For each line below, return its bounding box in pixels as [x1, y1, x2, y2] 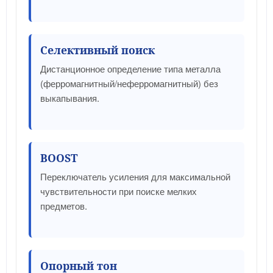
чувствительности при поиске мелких [40, 184, 197, 197]
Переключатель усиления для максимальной [40, 169, 230, 183]
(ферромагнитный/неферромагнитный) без [40, 76, 218, 90]
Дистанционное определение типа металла [40, 62, 221, 75]
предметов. [40, 199, 87, 212]
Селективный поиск [40, 42, 155, 57]
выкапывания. [40, 91, 99, 104]
